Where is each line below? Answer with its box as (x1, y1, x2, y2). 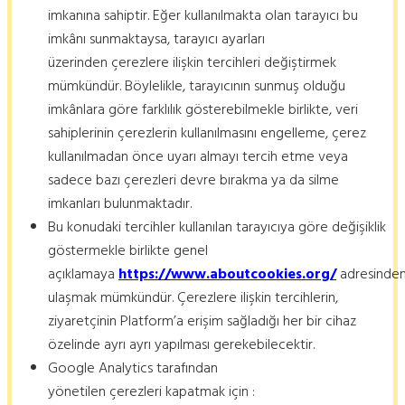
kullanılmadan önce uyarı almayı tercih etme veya (48, 145, 348, 169)
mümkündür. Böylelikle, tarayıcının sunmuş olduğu (48, 74, 345, 99)
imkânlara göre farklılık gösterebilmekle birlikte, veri (48, 98, 358, 122)
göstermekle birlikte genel (48, 239, 208, 263)
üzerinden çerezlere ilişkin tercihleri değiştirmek (48, 51, 336, 75)
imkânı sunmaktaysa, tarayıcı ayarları (48, 27, 265, 52)
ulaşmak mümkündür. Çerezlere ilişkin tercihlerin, (48, 286, 338, 310)
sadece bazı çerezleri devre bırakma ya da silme (48, 168, 339, 193)
